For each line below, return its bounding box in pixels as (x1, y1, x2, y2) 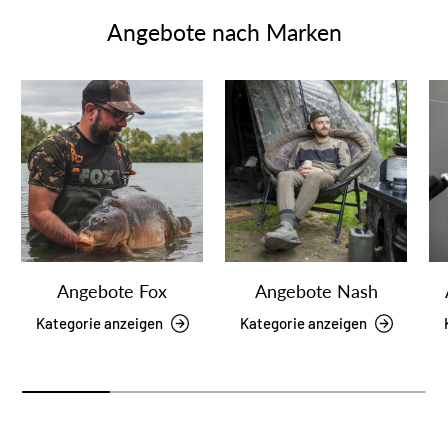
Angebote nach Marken (106, 18, 342, 47)
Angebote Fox (57, 280, 167, 303)
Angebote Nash (254, 280, 378, 303)
